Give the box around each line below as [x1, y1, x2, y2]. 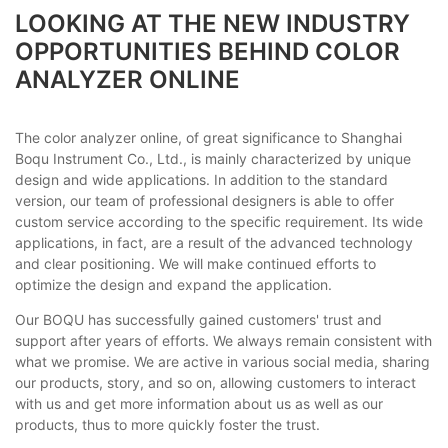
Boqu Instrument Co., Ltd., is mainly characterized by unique [15, 149, 411, 167]
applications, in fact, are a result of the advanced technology [15, 233, 413, 251]
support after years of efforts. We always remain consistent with [15, 331, 432, 349]
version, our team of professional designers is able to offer [15, 191, 394, 209]
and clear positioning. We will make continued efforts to [15, 254, 376, 272]
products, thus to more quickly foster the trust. [15, 415, 320, 433]
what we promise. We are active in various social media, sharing [15, 352, 430, 370]
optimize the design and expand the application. [15, 275, 332, 293]
